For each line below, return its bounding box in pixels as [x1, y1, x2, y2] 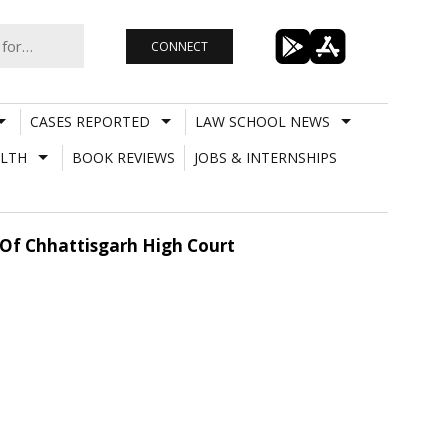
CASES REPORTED [29, 111, 150, 131]
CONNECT [150, 37, 208, 55]
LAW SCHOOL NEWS [194, 111, 330, 131]
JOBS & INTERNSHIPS [193, 147, 337, 167]
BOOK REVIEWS [71, 147, 175, 167]
